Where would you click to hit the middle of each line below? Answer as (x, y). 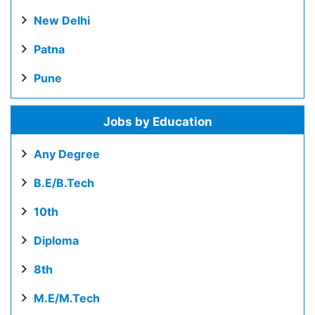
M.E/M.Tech (67, 298)
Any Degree (67, 154)
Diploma (56, 240)
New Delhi (62, 20)
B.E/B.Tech (64, 183)
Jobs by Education (157, 122)
